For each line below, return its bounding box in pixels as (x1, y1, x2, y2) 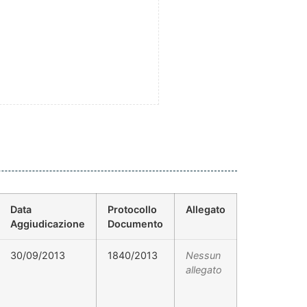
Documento (108, 218, 163, 230)
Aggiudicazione (10, 218, 85, 230)
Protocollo (108, 204, 157, 216)
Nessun (186, 249, 221, 262)
